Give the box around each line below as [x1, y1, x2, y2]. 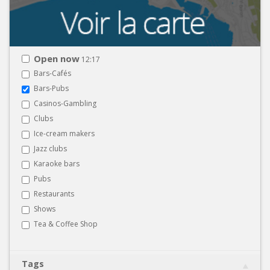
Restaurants [34, 188, 74, 199]
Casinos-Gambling [34, 98, 96, 108]
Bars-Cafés [34, 67, 71, 78]
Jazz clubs [34, 143, 67, 154]
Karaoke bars [34, 158, 80, 169]
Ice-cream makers [34, 128, 95, 139]
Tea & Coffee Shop [34, 218, 98, 229]
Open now [34, 52, 80, 64]
